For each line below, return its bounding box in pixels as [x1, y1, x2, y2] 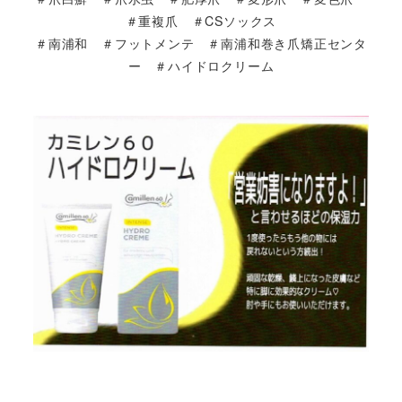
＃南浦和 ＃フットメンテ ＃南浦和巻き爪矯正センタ [35, 33, 367, 52]
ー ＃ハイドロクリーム [127, 56, 275, 74]
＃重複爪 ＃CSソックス [125, 11, 277, 30]
